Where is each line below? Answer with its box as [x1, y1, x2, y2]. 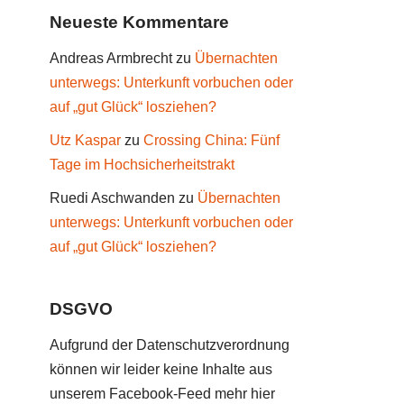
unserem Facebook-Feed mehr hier [50, 386, 275, 401]
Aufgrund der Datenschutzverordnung [50, 337, 289, 353]
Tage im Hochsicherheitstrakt [50, 157, 234, 172]
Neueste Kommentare [50, 13, 229, 32]
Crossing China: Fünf [143, 133, 280, 148]
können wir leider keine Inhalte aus [50, 362, 272, 377]
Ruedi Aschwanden [50, 190, 175, 206]
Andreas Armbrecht [50, 50, 172, 66]
